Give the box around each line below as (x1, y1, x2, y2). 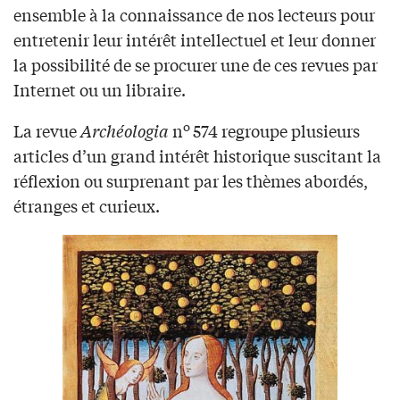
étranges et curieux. (13, 194, 160, 218)
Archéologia (80, 119, 169, 143)
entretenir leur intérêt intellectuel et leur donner (13, 28, 376, 52)
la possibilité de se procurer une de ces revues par (13, 53, 378, 77)
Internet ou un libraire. (13, 78, 186, 102)
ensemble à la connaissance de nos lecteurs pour (13, 3, 375, 27)
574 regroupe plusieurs (193, 119, 360, 143)
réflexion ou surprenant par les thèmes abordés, (13, 169, 368, 193)
